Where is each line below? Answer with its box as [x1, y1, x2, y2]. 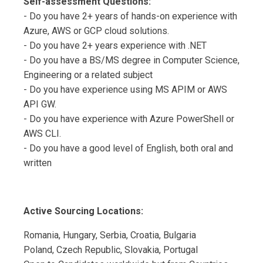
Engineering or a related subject [23, 69, 153, 81]
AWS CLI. [23, 128, 61, 140]
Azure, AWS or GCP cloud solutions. [23, 25, 169, 37]
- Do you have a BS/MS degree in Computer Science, [23, 55, 240, 66]
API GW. [23, 99, 56, 110]
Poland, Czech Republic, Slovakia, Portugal [23, 244, 198, 256]
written [23, 157, 52, 169]
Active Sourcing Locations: [23, 205, 143, 217]
